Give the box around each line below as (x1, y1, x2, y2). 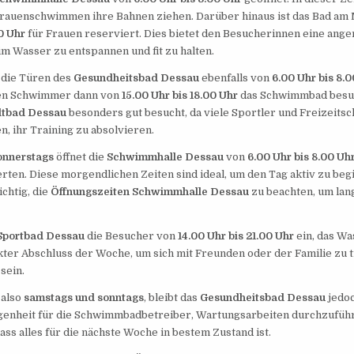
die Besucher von (84, 230, 178, 243)
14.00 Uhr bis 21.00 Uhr (177, 230, 294, 243)
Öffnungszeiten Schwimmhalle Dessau (50, 186, 249, 198)
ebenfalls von (198, 72, 272, 85)
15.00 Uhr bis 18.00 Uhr (121, 89, 238, 102)
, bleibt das (143, 292, 200, 304)
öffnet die (53, 151, 107, 164)
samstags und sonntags (23, 292, 144, 304)
